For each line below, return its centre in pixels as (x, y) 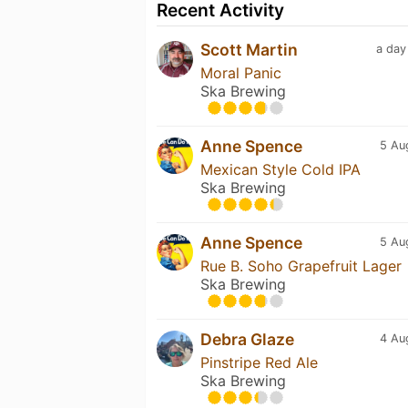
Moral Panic (241, 72)
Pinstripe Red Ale (259, 362)
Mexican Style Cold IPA (280, 169)
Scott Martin (249, 49)
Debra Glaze (247, 339)
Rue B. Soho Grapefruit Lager (301, 265)
